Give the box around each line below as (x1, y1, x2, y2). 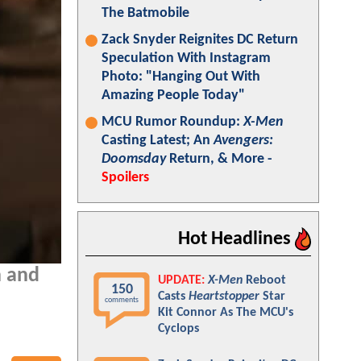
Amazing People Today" (102, 88, 245, 103)
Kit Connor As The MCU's (158, 306, 293, 319)
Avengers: (214, 133, 273, 148)
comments (105, 296, 139, 305)
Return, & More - (166, 151, 272, 167)
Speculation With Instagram (102, 51, 271, 66)
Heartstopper (189, 290, 259, 303)
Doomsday (102, 151, 166, 167)
